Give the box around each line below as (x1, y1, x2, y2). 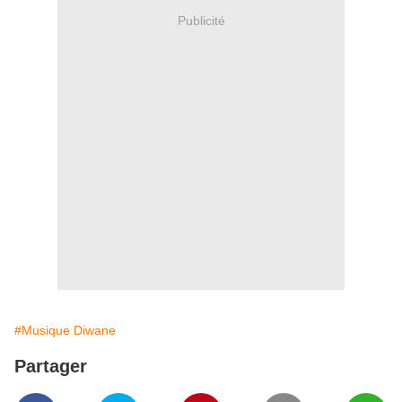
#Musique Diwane (14, 323, 116, 338)
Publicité (177, 13, 225, 28)
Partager (14, 356, 87, 377)
